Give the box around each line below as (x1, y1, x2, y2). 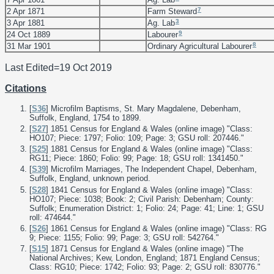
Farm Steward (147, 6, 197, 16)
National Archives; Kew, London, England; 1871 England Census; (29, 253, 260, 263)
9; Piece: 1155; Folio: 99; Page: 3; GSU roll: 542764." (29, 232, 219, 242)
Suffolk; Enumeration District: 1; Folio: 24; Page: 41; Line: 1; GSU (29, 203, 264, 213)
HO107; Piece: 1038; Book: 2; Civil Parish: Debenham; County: (29, 194, 254, 204)
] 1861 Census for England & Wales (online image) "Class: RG (46, 223, 267, 233)
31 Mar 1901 (7, 41, 51, 51)
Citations (5, 83, 46, 94)
